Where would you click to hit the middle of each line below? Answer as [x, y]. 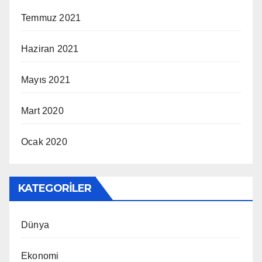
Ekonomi [40, 256]
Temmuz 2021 [51, 18]
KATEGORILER [55, 188]
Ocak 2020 [44, 142]
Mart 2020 [42, 111]
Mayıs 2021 [46, 80]
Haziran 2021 [50, 49]
